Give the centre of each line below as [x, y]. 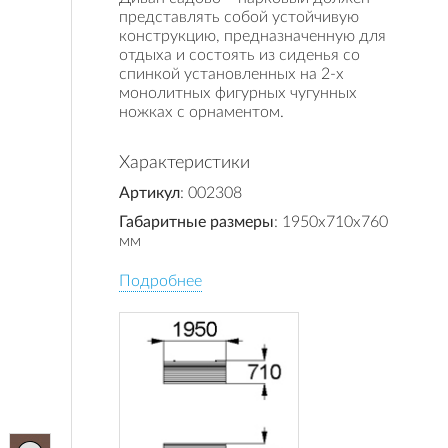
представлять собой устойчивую [239, 17]
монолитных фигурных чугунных [238, 93]
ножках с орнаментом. [201, 112]
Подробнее [160, 281]
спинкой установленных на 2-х [231, 74]
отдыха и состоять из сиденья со [239, 55]
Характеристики [184, 163]
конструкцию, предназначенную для [252, 36]
